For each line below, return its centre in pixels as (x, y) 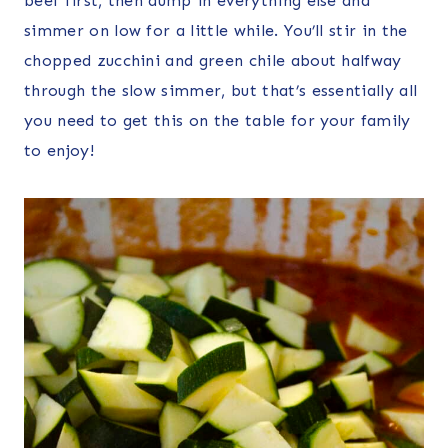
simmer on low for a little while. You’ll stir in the (216, 31)
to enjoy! (59, 151)
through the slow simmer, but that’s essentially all (221, 91)
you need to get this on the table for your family (217, 121)
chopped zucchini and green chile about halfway (213, 61)
